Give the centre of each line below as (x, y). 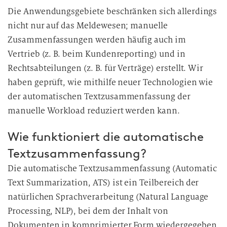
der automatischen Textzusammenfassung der (99, 97)
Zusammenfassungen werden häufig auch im (97, 40)
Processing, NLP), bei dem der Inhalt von (88, 211)
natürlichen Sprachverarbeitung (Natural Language (108, 197)
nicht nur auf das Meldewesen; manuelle (88, 26)
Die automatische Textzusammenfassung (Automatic (112, 168)
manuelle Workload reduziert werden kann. (94, 111)
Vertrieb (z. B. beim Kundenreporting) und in (97, 54)
